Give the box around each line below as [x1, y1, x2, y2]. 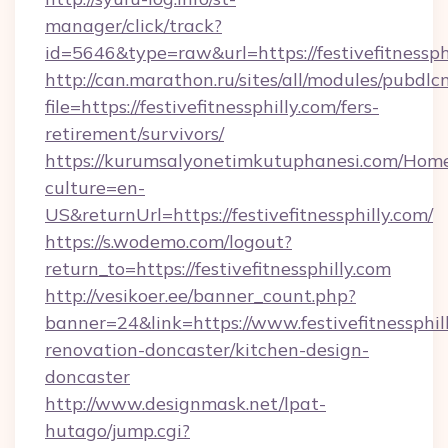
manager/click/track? [45, 14, 222, 37]
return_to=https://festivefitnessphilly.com [45, 257, 391, 280]
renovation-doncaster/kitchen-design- [45, 338, 369, 361]
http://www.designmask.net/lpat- [45, 392, 326, 415]
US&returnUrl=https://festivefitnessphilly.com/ [45, 203, 433, 226]
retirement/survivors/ [45, 122, 224, 145]
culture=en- [45, 176, 145, 199]
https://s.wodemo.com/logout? [45, 230, 292, 253]
